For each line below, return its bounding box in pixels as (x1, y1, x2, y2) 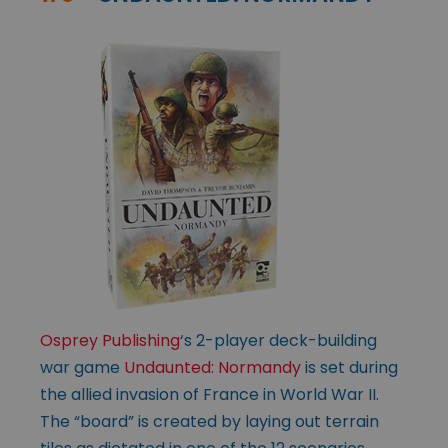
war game (40, 356, 124, 380)
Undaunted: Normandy (124, 356, 301, 380)
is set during (301, 356, 398, 380)
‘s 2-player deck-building (180, 329, 377, 353)
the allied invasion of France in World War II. (40, 383, 379, 407)
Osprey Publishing (40, 329, 180, 353)
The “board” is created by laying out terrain (40, 410, 379, 434)
